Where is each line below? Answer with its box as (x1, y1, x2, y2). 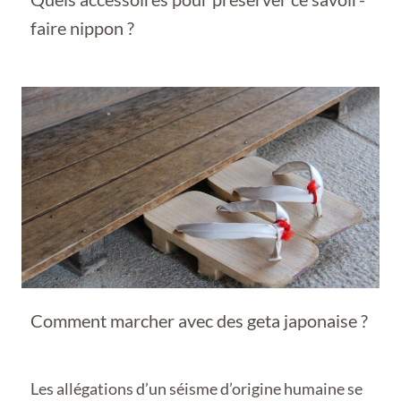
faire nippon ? (30, 17, 134, 38)
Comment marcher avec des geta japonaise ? (30, 310, 368, 331)
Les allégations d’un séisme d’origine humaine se (30, 378, 363, 398)
